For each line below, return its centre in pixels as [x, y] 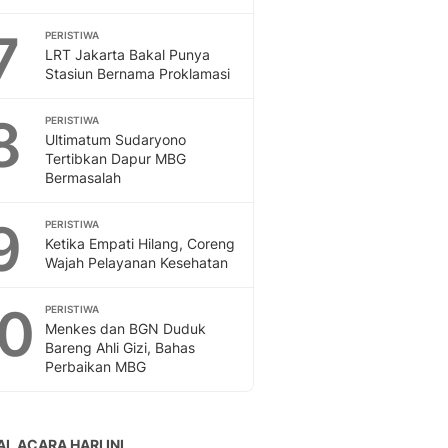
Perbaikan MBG [95, 366]
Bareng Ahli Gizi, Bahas [120, 347]
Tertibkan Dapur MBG [115, 158]
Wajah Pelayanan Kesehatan [136, 262]
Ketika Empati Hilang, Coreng [140, 243]
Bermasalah [83, 177]
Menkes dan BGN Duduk [125, 328]
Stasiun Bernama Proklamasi [137, 73]
